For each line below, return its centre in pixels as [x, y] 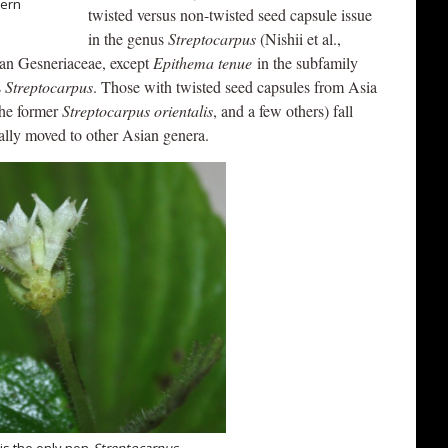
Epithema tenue [202, 62]
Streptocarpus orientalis [137, 110]
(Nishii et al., [298, 38]
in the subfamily [305, 62]
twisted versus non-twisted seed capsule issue [230, 14]
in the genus [128, 38]
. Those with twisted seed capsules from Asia [235, 86]
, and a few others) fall [283, 110]
